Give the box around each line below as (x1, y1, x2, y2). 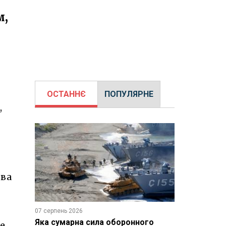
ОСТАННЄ (46, 89, 86, 99)
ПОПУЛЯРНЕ (104, 89, 153, 99)
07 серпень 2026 (34, 207, 83, 214)
